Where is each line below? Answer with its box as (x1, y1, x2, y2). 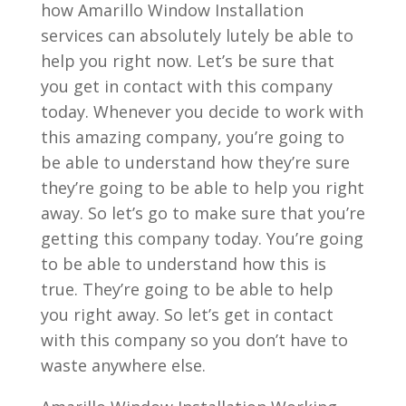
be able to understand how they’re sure (40, 150, 350, 173)
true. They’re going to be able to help (40, 277, 333, 300)
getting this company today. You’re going (40, 227, 363, 249)
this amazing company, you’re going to (40, 125, 344, 148)
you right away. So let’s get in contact (40, 303, 333, 325)
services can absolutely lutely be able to (40, 24, 353, 46)
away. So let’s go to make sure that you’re (40, 201, 365, 224)
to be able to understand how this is (40, 252, 326, 275)
